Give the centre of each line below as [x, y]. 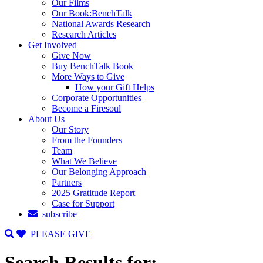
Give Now [71, 55]
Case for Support [83, 203]
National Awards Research [101, 23]
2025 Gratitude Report [93, 193]
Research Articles [84, 34]
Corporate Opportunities [97, 97]
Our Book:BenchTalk [92, 13]
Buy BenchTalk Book [92, 66]
